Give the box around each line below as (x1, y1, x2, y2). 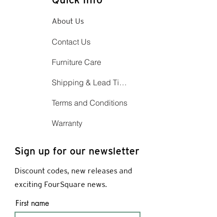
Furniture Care (52, 57, 101, 67)
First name (15, 198, 49, 209)
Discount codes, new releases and (15, 166, 132, 176)
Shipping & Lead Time (119, 77, 127, 88)
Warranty (52, 118, 82, 128)
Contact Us (52, 37, 91, 47)
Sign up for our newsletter (15, 145, 139, 157)
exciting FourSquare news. (15, 180, 107, 189)
